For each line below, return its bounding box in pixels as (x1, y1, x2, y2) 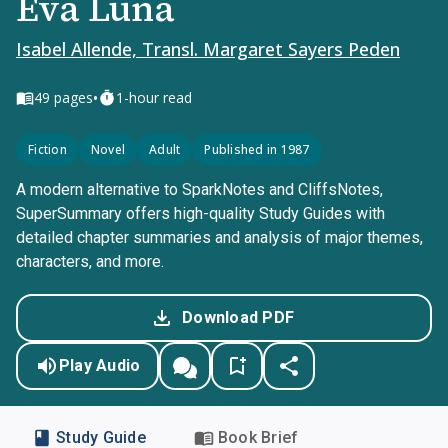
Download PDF (182, 308, 294, 327)
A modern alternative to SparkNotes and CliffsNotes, (16, 180, 383, 199)
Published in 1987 (204, 141, 310, 158)
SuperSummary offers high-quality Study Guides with (16, 204, 385, 223)
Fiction (28, 141, 67, 158)
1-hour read (116, 88, 192, 107)
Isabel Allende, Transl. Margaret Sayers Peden (16, 37, 400, 61)
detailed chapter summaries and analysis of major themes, (16, 228, 423, 247)
